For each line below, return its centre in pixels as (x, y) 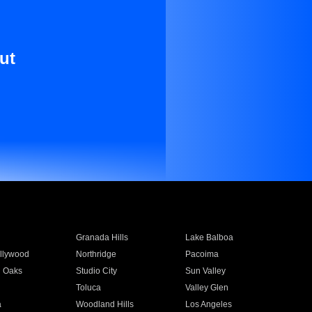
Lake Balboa (210, 237)
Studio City (96, 271)
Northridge (96, 254)
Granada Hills (102, 237)
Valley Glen (207, 288)
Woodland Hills (104, 304)
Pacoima (202, 254)
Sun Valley (206, 271)
